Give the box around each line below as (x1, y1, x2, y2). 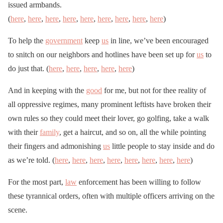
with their (8, 127, 40, 136)
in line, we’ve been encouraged (109, 36, 209, 45)
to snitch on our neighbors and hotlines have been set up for (8, 50, 197, 59)
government (45, 36, 83, 45)
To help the (8, 36, 45, 45)
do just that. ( (8, 64, 49, 73)
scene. (8, 205, 27, 214)
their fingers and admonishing (8, 141, 103, 150)
